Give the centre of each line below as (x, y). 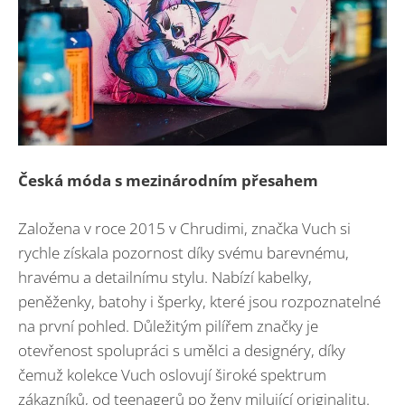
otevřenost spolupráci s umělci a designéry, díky (182, 350)
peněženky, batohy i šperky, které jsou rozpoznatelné (199, 301)
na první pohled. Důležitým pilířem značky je (168, 325)
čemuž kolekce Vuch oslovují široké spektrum (172, 374)
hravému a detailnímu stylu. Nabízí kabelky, (165, 277)
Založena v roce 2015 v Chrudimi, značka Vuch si (184, 228)
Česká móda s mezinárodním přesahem (168, 181)
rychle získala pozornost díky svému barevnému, (184, 252)
